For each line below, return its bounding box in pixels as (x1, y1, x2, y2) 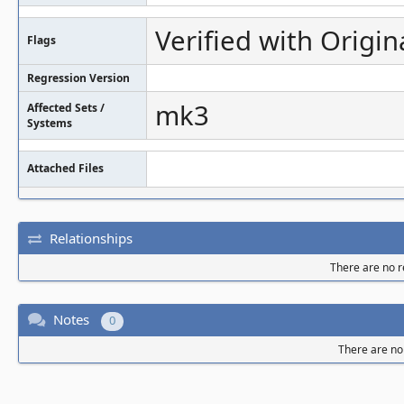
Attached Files (27, 161, 104, 176)
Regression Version (27, 70, 130, 86)
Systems (27, 115, 72, 131)
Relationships (50, 228, 133, 247)
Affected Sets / (27, 100, 105, 115)
